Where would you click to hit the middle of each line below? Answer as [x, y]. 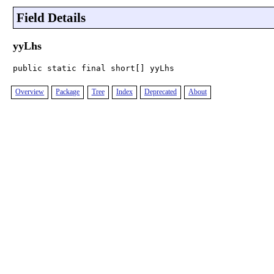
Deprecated [160, 92]
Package [68, 92]
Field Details [51, 18]
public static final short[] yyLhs [93, 68]
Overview [30, 92]
